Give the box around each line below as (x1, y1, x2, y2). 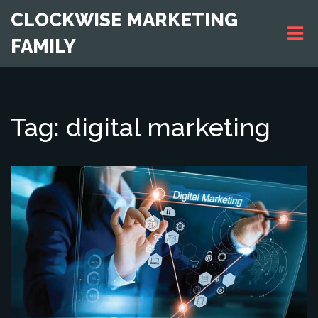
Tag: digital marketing (11, 112, 270, 142)
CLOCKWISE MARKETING (11, 9, 238, 31)
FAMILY (11, 35, 76, 57)
